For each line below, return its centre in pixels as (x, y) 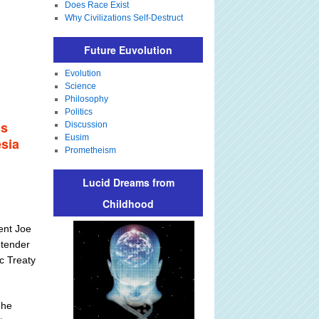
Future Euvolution (128, 50)
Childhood (128, 204)
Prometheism (90, 150)
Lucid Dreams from (128, 182)
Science (80, 86)
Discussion (86, 125)
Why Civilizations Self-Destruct (124, 18)
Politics (78, 112)
